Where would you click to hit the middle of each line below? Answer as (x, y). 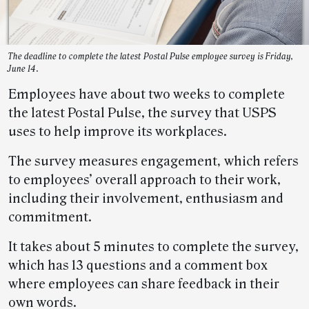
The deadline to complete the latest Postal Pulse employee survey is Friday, (150, 57)
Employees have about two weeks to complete (147, 94)
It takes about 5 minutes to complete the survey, (153, 247)
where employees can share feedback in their (144, 284)
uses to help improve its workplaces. (118, 132)
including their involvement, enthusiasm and (146, 199)
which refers (260, 161)
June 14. (23, 69)
